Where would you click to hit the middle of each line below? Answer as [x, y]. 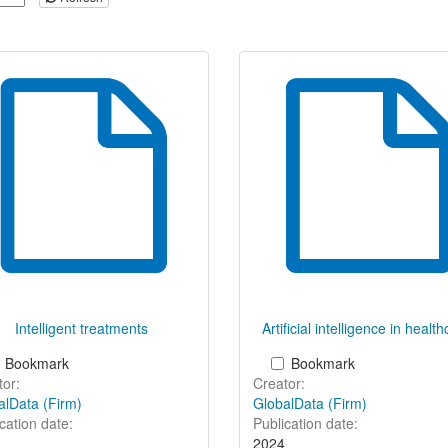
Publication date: [305, 422]
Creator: [279, 382]
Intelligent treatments [81, 327]
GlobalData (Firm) [310, 402]
